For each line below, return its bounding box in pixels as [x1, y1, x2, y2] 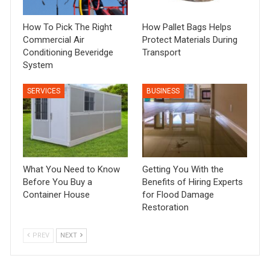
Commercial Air [23, 34, 85, 46]
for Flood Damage [142, 189, 214, 201]
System [23, 60, 54, 71]
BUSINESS [146, 87, 180, 96]
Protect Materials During [142, 34, 237, 46]
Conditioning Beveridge [23, 47, 114, 58]
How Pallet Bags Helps [142, 22, 231, 33]
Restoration [142, 202, 189, 213]
